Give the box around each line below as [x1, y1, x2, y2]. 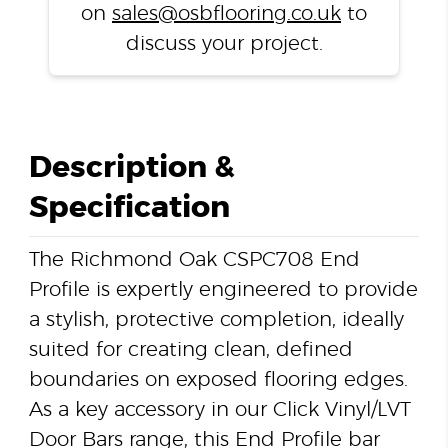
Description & [28, 153, 235, 184]
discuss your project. [125, 34, 323, 55]
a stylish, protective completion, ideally [28, 310, 404, 331]
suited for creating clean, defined [28, 340, 353, 361]
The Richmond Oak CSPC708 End [28, 250, 360, 271]
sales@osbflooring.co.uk [112, 4, 341, 25]
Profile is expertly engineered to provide [28, 280, 418, 301]
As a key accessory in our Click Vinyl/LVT [28, 400, 411, 421]
